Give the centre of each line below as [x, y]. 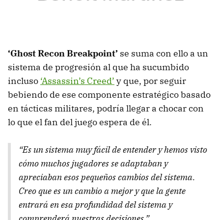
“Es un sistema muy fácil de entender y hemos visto [113, 149]
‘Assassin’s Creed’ [77, 81]
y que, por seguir [150, 81]
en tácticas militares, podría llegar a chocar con [106, 108]
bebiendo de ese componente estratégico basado [109, 94]
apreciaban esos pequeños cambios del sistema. [107, 177]
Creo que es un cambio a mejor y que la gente [102, 191]
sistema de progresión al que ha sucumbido [98, 67]
